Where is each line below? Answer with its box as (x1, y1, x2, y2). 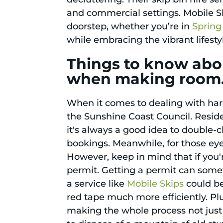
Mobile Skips (127, 178, 184, 190)
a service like (67, 178, 127, 190)
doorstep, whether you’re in (67, 21, 193, 32)
